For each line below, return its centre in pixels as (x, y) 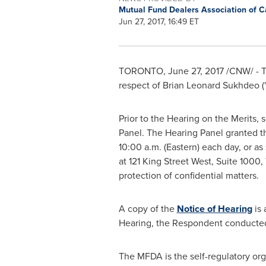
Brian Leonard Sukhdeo (211, 85)
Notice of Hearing (214, 209)
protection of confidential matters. (189, 175)
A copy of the (148, 209)
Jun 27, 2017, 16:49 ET (159, 22)
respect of (140, 85)
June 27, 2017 (196, 71)
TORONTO (141, 71)
